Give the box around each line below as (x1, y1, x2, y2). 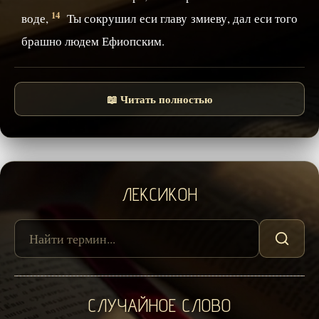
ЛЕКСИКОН (121, 183, 198, 206)
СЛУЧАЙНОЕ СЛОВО (88, 294, 231, 317)
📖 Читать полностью (107, 91, 212, 108)
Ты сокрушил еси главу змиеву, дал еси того (63, 10, 298, 27)
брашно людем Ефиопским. (21, 33, 164, 50)
